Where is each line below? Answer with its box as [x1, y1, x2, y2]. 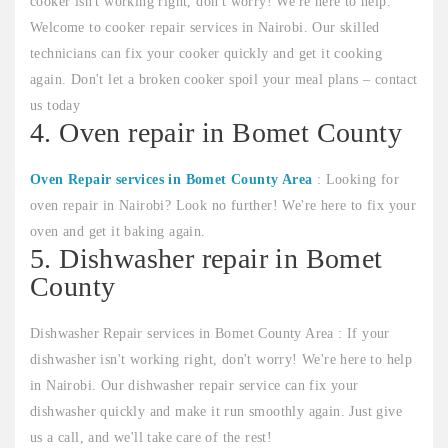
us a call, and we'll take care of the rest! [30, 430, 273, 446]
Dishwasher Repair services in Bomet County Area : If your [30, 326, 390, 342]
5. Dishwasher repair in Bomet [30, 243, 383, 275]
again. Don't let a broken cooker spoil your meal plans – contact [30, 72, 418, 88]
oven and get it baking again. [30, 224, 206, 240]
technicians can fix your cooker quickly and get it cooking [30, 46, 383, 62]
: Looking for [312, 172, 400, 188]
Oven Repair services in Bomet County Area [30, 172, 313, 188]
